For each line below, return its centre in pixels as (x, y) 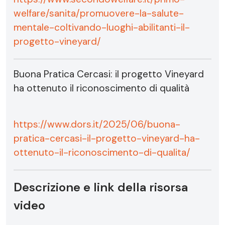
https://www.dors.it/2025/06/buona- (97, 124)
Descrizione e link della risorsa (101, 187)
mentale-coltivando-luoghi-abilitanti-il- (102, 27)
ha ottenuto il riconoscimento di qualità (101, 88)
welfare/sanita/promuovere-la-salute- (99, 13)
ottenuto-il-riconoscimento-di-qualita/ (102, 152)
